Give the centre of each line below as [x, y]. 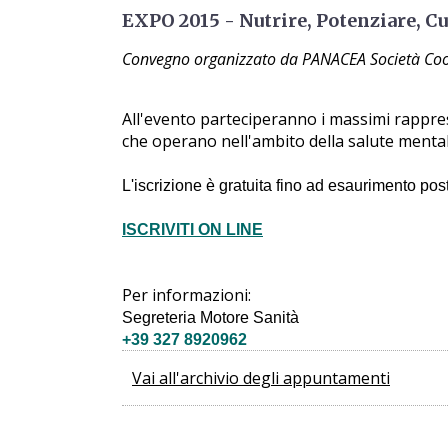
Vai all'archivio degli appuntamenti [261, 377]
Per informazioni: [186, 294]
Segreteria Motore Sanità [210, 317]
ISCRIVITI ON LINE [192, 229]
